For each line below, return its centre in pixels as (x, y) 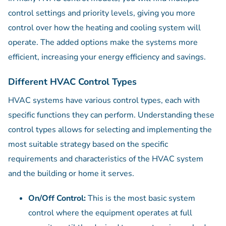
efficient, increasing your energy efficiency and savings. (107, 57)
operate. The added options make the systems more (103, 43)
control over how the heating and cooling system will (104, 28)
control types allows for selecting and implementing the (110, 130)
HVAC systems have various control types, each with (104, 101)
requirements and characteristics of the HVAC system (106, 159)
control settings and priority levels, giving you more (102, 13)
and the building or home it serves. (71, 174)
